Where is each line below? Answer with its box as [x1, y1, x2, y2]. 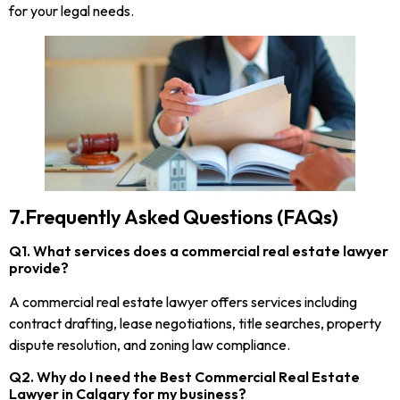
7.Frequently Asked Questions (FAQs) [9, 204, 338, 230]
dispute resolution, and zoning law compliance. [9, 336, 290, 354]
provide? [9, 259, 69, 278]
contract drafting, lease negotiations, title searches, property [9, 314, 381, 333]
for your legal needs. [9, 2, 134, 21]
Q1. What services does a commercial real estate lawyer [9, 242, 388, 261]
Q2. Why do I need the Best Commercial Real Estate [9, 367, 360, 386]
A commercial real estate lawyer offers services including [9, 293, 357, 312]
